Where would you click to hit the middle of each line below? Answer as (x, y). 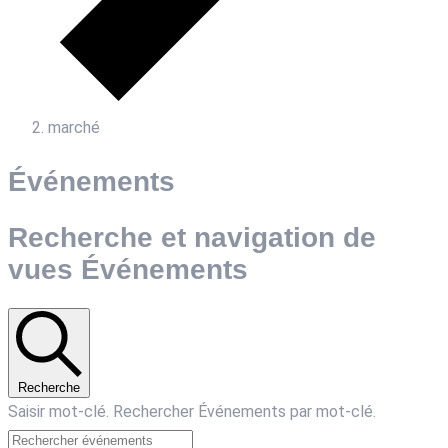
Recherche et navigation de (192, 236)
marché (74, 127)
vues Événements (128, 268)
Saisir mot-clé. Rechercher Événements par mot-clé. (192, 412)
